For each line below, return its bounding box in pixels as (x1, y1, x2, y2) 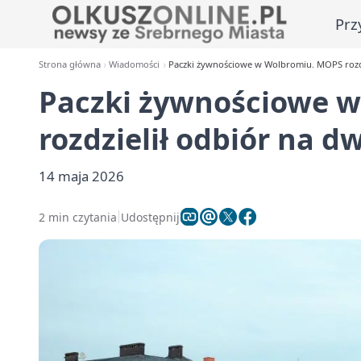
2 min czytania (39, 209, 117, 225)
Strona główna (39, 58, 101, 70)
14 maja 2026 (39, 167, 124, 185)
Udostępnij (121, 209, 180, 225)
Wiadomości (109, 58, 160, 70)
